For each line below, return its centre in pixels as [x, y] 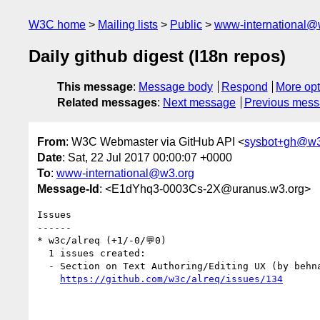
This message [95, 87]
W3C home [57, 25]
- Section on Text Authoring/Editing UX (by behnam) [43, 266]
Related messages [107, 103]
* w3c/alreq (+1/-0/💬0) [102, 240]
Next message [199, 103]
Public [186, 25]
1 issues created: [43, 253]
